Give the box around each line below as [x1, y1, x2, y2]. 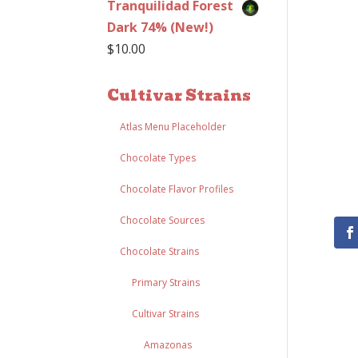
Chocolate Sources [120, 213, 205, 227]
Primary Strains [132, 276, 201, 289]
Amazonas [144, 338, 193, 352]
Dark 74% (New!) [107, 18, 214, 36]
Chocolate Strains [120, 245, 200, 258]
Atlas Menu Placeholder [120, 120, 227, 133]
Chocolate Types [120, 151, 197, 165]
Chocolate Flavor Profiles [120, 182, 234, 196]
